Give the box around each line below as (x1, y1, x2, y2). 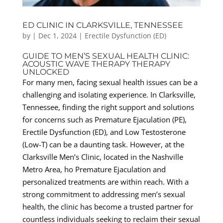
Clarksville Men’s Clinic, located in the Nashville (22, 151, 183, 162)
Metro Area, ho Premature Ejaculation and (22, 164, 166, 174)
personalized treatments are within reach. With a (22, 176, 189, 187)
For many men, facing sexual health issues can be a (22, 77, 198, 87)
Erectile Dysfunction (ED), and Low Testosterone (22, 126, 186, 137)
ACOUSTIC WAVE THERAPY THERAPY (22, 59, 170, 69)
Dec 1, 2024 (38, 30, 77, 40)
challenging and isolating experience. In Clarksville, (22, 89, 196, 100)
